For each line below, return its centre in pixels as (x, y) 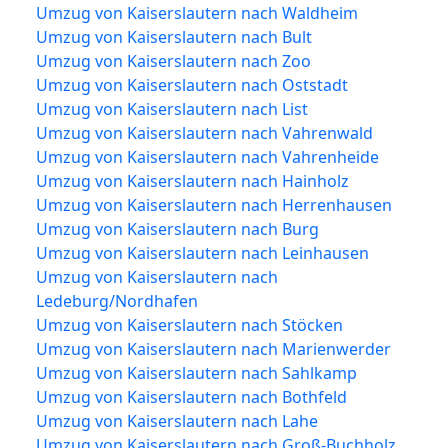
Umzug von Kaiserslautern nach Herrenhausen (214, 204)
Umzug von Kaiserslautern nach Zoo (173, 60)
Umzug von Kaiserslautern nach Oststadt (192, 84)
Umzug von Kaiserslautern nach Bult (174, 36)
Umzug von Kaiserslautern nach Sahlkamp (196, 372)
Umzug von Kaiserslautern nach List (172, 108)
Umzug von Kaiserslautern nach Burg (177, 228)
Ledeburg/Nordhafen (117, 300)
